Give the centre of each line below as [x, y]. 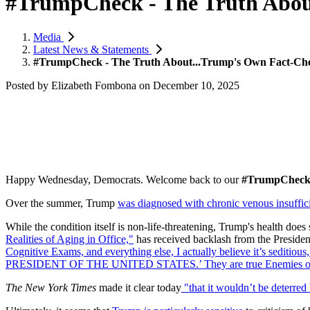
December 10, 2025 [196, 85]
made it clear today [140, 287]
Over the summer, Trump [60, 203]
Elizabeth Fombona [94, 85]
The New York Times [51, 287]
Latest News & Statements [92, 49]
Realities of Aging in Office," [70, 239]
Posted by [28, 85]
